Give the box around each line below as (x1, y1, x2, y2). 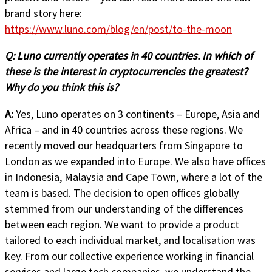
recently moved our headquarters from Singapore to (5, 138, 243, 152)
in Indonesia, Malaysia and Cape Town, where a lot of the (5, 169, 262, 184)
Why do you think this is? (5, 80, 118, 94)
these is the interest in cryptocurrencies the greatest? (5, 64, 248, 78)
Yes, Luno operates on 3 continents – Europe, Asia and (16, 106, 260, 121)
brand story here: (5, 5, 84, 20)
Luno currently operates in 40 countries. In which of (17, 48, 253, 63)
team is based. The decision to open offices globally (5, 185, 239, 200)
